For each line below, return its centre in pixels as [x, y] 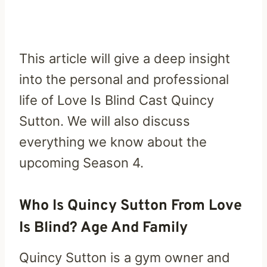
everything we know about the [113, 142]
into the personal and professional [124, 79]
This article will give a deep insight [125, 58]
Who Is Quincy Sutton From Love [131, 207]
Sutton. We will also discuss [105, 121]
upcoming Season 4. [83, 162]
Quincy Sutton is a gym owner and [125, 257]
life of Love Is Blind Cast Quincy [117, 100]
